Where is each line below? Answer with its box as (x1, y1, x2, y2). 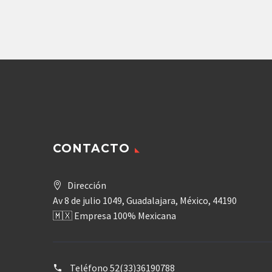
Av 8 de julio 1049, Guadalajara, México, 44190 (53, 194, 237, 206)
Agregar (124, 4, 154, 15)
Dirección (67, 178, 106, 191)
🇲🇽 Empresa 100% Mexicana (53, 209, 176, 222)
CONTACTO (53, 141, 130, 155)
